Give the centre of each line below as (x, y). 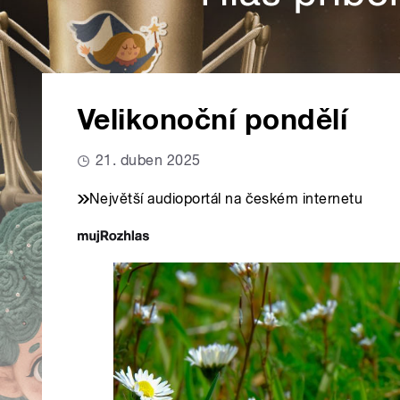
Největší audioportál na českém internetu (226, 199)
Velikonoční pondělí (213, 120)
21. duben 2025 (148, 161)
